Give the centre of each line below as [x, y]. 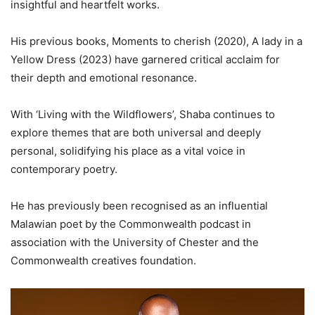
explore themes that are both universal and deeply [136, 133]
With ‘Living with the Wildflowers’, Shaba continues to [143, 114]
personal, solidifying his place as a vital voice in [128, 151]
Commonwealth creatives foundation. [103, 261]
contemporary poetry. [64, 169]
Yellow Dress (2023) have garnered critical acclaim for [145, 59]
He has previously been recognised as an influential [139, 206]
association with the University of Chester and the [135, 242]
